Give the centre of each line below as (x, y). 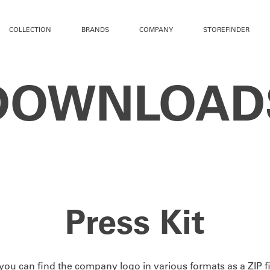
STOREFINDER (226, 29)
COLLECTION (30, 29)
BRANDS (95, 29)
